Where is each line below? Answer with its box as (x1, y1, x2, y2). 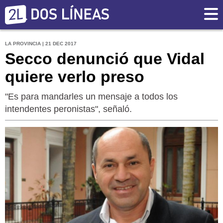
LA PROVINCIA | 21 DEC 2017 (5, 41, 77, 47)
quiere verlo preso (5, 68, 144, 86)
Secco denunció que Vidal (5, 50, 205, 68)
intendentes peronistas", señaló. (5, 104, 132, 114)
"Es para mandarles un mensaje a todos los (5, 92, 178, 102)
